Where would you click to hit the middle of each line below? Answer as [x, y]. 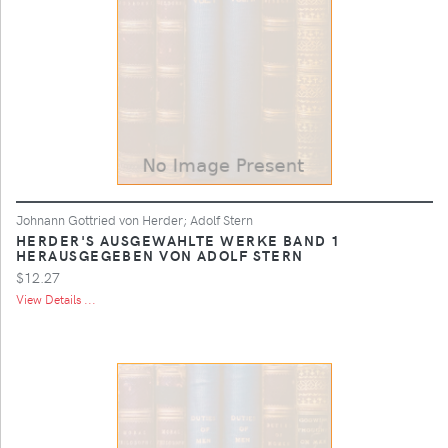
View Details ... [56, 298]
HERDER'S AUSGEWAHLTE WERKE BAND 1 [178, 239]
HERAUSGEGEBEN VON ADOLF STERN [160, 254]
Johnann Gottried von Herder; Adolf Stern [134, 219]
